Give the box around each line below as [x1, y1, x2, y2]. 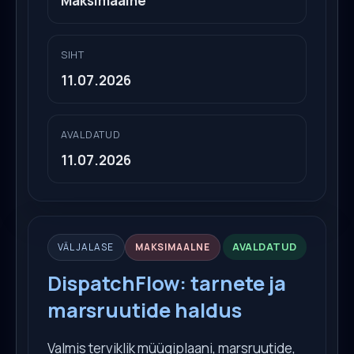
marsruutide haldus [47, 296, 242, 324]
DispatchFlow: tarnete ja [47, 269, 286, 297]
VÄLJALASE [58, 239, 115, 254]
